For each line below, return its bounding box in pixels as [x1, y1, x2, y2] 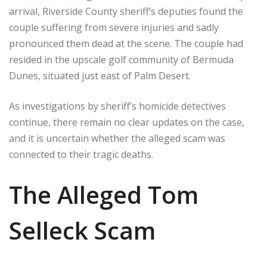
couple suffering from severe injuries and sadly [9, 20, 219, 34]
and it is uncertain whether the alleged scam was [9, 131, 225, 145]
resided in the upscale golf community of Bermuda [9, 52, 234, 66]
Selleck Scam [9, 213, 156, 247]
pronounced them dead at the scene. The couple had [9, 36, 243, 50]
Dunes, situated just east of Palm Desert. [9, 69, 191, 82]
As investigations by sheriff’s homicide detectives [9, 99, 226, 113]
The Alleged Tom [9, 178, 198, 211]
